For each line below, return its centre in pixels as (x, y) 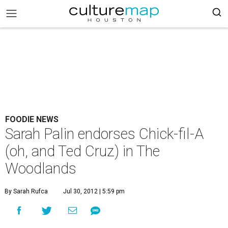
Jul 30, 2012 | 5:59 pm (94, 191)
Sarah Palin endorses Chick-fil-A (105, 134)
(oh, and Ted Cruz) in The (82, 151)
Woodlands (41, 168)
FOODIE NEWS (32, 119)
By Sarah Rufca (26, 191)
